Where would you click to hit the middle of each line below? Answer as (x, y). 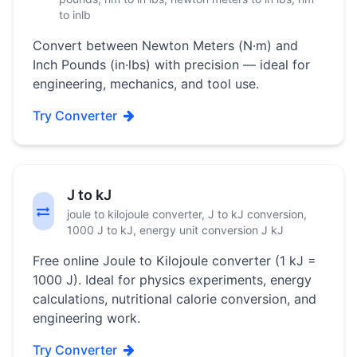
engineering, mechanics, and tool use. (146, 84)
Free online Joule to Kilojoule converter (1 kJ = (175, 261)
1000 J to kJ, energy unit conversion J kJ (175, 230)
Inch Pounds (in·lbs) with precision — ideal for (171, 65)
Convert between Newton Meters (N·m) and (165, 45)
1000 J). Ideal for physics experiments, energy (172, 280)
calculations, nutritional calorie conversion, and (175, 299)
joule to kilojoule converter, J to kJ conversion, (186, 214)
